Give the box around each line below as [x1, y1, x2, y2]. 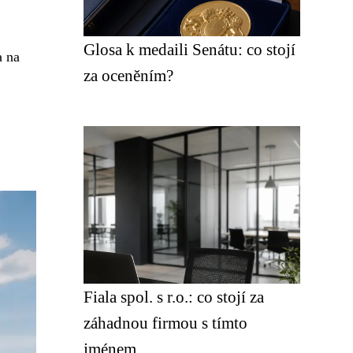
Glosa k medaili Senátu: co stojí [84, 40, 295, 58]
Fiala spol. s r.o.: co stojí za [84, 288, 264, 306]
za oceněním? [84, 66, 173, 84]
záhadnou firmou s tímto [84, 314, 247, 332]
